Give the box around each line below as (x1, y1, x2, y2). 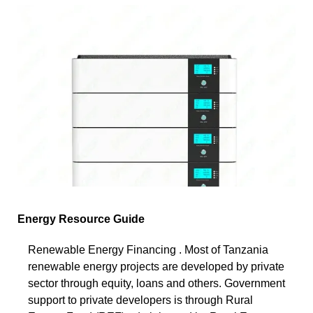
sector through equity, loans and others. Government (28, 277, 285, 289)
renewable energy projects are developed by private (28, 260, 284, 272)
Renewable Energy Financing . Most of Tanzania (28, 243, 268, 256)
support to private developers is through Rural (28, 293, 253, 306)
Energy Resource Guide (17, 212, 145, 225)
